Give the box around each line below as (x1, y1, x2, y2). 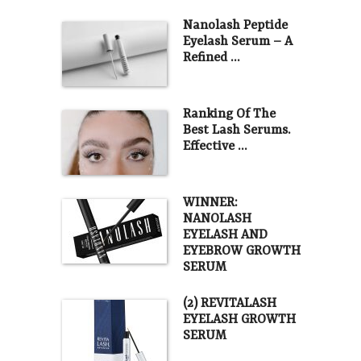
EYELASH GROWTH (182, 313, 296, 328)
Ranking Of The (182, 107, 276, 122)
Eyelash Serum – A (182, 35, 293, 50)
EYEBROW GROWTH (182, 244, 301, 259)
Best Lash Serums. (182, 123, 290, 139)
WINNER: (182, 196, 238, 211)
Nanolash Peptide (182, 19, 288, 34)
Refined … (182, 51, 239, 66)
